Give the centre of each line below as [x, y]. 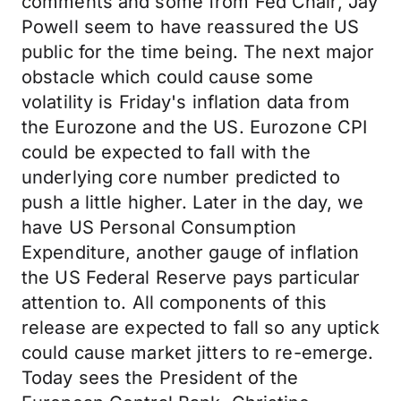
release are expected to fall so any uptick [200, 328]
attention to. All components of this [175, 303]
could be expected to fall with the [166, 152]
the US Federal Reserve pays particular [191, 277]
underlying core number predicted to [181, 177]
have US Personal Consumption [159, 227]
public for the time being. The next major [198, 52]
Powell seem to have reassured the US [191, 27]
